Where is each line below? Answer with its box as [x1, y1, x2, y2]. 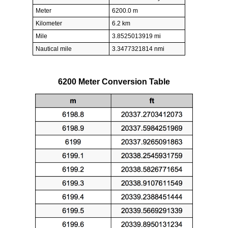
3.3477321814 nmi [112, 45, 164, 53]
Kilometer [36, 20, 62, 27]
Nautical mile [36, 45, 72, 53]
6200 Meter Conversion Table [58, 77, 170, 87]
